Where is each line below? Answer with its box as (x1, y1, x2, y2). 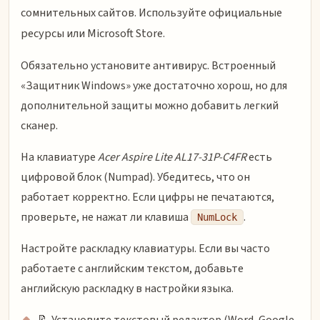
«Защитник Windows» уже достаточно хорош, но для (21, 78, 287, 94)
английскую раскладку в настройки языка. (21, 281, 234, 297)
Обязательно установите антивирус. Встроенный (21, 58, 276, 74)
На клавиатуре (21, 149, 98, 166)
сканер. (21, 118, 58, 134)
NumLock (197, 211, 237, 224)
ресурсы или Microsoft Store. (21, 24, 165, 42)
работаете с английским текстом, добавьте (21, 261, 244, 277)
